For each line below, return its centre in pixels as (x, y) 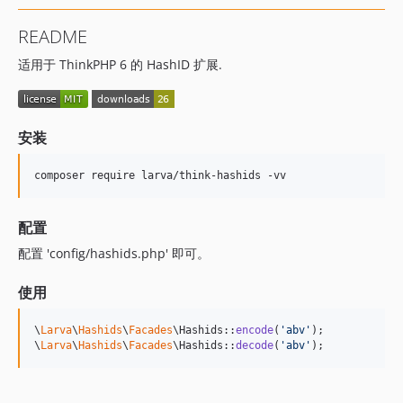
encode (255, 331)
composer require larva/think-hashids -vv (160, 176)
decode (255, 346)
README (53, 36)
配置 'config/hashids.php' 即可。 (114, 254)
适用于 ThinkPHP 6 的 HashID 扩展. (120, 64)
